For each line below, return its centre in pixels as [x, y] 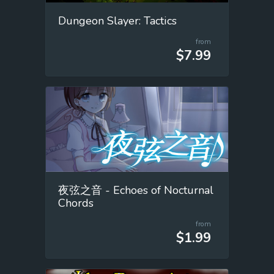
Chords [76, 203]
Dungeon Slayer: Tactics [117, 20]
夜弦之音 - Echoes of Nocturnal [136, 191]
